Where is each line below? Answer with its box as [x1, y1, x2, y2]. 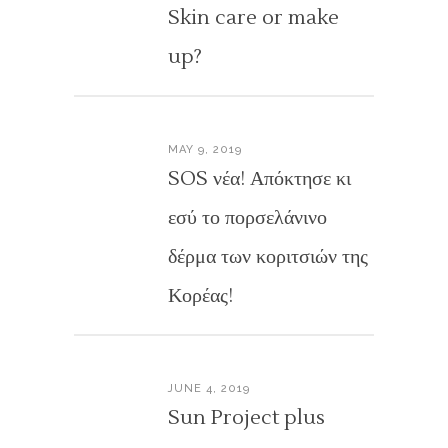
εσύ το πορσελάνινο [168, 205, 327, 231]
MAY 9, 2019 [168, 143, 242, 156]
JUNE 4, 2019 [168, 382, 250, 395]
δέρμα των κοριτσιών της [168, 244, 368, 270]
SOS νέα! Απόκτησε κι [168, 166, 351, 192]
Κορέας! [168, 283, 233, 309]
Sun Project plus [168, 405, 325, 431]
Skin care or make [168, 5, 339, 31]
